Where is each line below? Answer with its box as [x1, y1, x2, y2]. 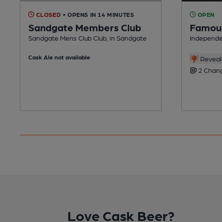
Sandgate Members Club [28, 21, 141, 33]
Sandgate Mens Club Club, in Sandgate [28, 33, 147, 42]
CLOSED [34, 10, 61, 18]
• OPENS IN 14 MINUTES [62, 10, 134, 18]
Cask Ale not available [28, 53, 90, 60]
